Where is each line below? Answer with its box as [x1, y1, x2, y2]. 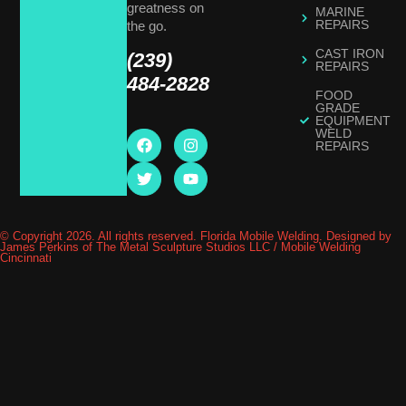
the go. [127, 18, 168, 34]
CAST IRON [315, 46, 385, 62]
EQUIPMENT [315, 113, 391, 129]
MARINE [315, 5, 365, 20]
